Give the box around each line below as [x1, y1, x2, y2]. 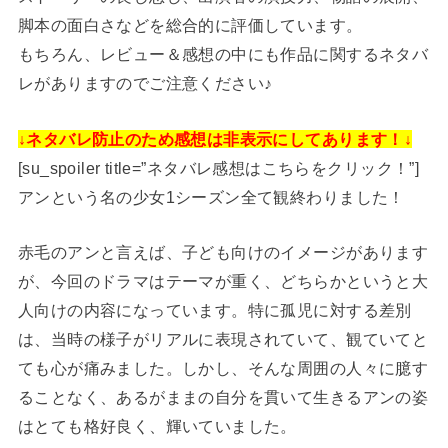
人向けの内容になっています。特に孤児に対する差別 [17, 300, 412, 319]
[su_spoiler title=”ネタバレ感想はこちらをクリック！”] [17, 158, 420, 177]
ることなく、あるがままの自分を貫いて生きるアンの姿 [17, 387, 429, 406]
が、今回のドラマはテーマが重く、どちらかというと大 [17, 271, 429, 290]
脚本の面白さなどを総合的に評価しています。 [17, 16, 363, 35]
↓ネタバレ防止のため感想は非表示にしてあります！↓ [17, 129, 413, 148]
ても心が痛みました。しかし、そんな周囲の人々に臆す [17, 358, 429, 377]
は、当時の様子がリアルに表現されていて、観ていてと [17, 329, 429, 348]
